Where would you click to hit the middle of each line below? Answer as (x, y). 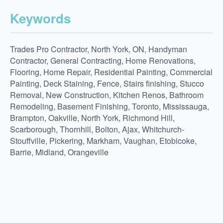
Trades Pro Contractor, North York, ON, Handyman (99, 49)
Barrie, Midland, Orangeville (59, 152)
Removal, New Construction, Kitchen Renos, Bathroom (107, 95)
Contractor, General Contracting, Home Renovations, (103, 61)
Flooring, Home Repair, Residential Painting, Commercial (111, 72)
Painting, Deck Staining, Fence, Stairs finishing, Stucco (107, 84)
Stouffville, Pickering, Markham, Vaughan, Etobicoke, (103, 141)
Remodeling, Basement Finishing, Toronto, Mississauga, (110, 107)
